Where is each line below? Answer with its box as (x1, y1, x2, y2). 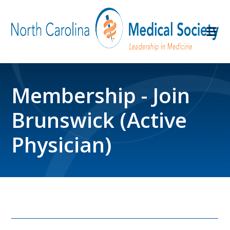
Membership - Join (11, 81, 190, 110)
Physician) (11, 130, 112, 159)
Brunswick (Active (11, 106, 187, 135)
